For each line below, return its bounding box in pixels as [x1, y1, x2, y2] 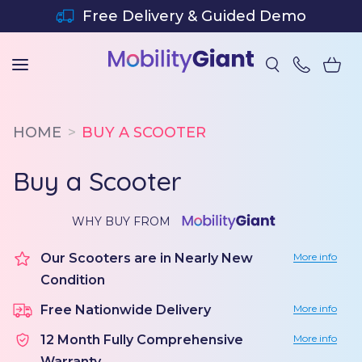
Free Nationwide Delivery [40, 302, 211, 318]
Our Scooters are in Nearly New [40, 250, 253, 266]
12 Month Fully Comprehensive [40, 332, 243, 347]
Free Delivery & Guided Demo [82, 7, 307, 25]
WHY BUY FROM [71, 214, 170, 229]
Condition [40, 272, 105, 288]
